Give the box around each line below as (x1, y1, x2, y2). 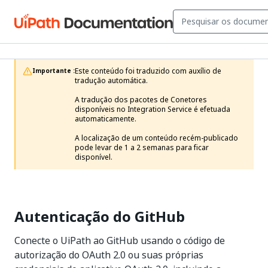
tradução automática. (75, 75, 148, 86)
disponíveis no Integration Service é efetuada (75, 104, 230, 115)
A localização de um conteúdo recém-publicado (75, 133, 238, 144)
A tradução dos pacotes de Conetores (75, 95, 207, 105)
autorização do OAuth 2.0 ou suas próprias (14, 248, 203, 262)
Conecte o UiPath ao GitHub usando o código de (14, 233, 225, 248)
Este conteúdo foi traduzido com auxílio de (75, 66, 221, 77)
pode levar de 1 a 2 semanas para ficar (75, 142, 209, 153)
